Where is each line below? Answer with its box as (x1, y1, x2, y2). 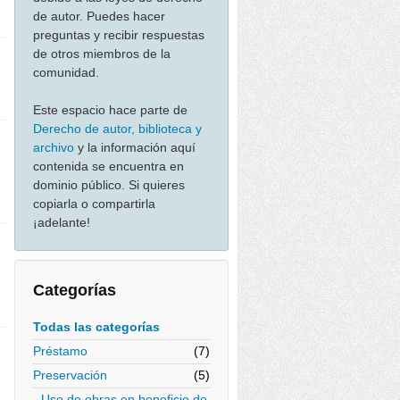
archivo (33, 140, 74, 154)
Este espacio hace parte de (33, 103, 187, 117)
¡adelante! (33, 215, 90, 229)
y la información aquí (74, 140, 196, 154)
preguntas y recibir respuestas (33, 28, 204, 42)
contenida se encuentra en (33, 159, 184, 173)
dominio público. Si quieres (33, 178, 185, 192)
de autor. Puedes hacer (33, 9, 165, 23)
